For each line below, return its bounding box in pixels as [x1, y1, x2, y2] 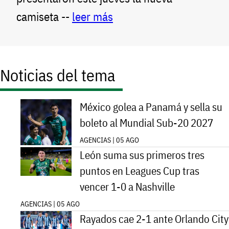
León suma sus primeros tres [80, 148, 204, 162]
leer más [72, 9, 113, 25]
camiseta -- [16, 9, 72, 25]
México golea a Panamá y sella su [80, 100, 222, 114]
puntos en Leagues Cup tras [80, 164, 199, 178]
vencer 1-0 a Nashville [80, 179, 175, 194]
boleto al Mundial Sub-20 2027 [80, 116, 213, 130]
